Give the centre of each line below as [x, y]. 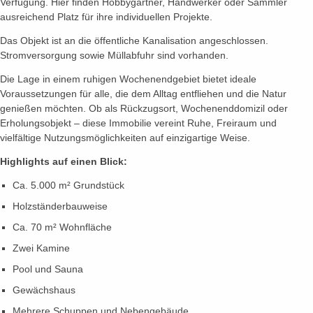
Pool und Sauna [48, 269]
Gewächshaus [44, 290]
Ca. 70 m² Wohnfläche [62, 227]
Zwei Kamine [41, 248]
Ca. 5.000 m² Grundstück [68, 185]
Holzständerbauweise [60, 206]
